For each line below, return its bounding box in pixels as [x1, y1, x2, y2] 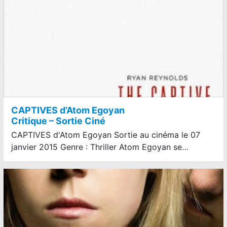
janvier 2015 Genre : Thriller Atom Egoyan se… [11, 141, 188, 152]
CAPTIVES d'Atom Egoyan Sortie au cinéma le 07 [11, 129, 200, 140]
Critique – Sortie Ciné [11, 115, 105, 126]
